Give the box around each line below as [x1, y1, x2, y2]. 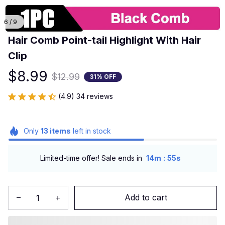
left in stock [70, 127, 111, 135]
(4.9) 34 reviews [58, 92, 113, 100]
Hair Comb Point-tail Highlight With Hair [8, 34, 201, 46]
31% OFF [90, 72, 116, 80]
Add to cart [124, 192, 167, 203]
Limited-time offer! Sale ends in [40, 154, 142, 163]
